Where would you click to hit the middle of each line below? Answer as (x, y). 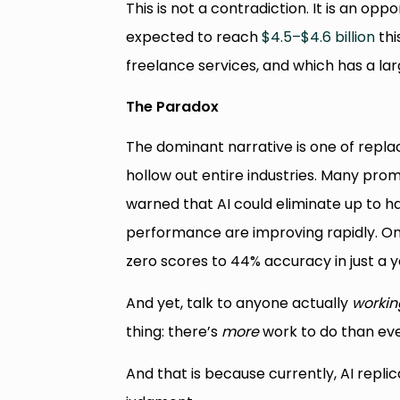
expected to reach (194, 37)
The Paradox (173, 106)
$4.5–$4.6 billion (319, 37)
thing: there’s (174, 331)
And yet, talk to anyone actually (239, 303)
